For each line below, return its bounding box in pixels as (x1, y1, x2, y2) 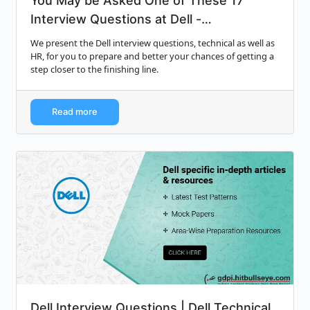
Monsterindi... (30, 30, 112, 46)
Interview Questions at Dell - (30, 12, 201, 27)
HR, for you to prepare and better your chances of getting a (30, 50, 274, 63)
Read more (52, 107, 98, 118)
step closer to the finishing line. (30, 63, 158, 76)
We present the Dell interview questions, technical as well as (30, 37, 275, 50)
